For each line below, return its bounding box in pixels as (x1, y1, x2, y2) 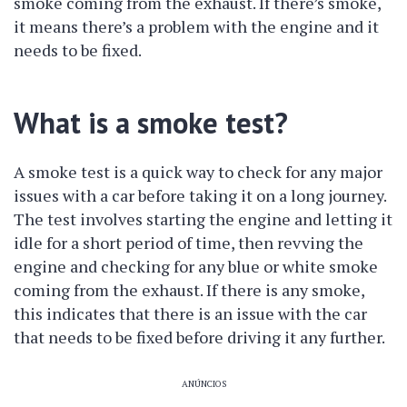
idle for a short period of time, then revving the (14, 232, 363, 253)
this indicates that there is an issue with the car (14, 303, 367, 324)
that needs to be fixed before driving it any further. (14, 326, 385, 348)
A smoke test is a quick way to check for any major (14, 161, 382, 183)
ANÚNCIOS (181, 378, 226, 390)
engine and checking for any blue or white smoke (14, 255, 378, 277)
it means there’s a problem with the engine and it (14, 15, 379, 37)
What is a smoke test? (14, 104, 288, 142)
